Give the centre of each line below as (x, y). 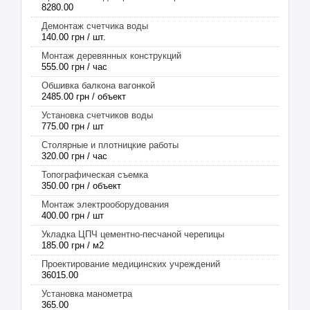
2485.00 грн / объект (84, 97)
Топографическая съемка (95, 175)
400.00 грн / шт (73, 216)
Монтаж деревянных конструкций (111, 56)
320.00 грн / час (74, 156)
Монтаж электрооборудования (105, 204)
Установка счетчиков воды (97, 115)
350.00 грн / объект (81, 186)
